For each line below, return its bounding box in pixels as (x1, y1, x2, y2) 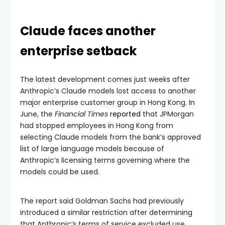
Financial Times (55, 108, 108, 119)
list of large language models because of (20, 143, 164, 154)
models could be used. (20, 166, 99, 177)
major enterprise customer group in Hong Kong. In (20, 97, 195, 107)
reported (110, 108, 141, 119)
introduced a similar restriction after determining (20, 207, 192, 217)
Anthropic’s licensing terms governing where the (20, 155, 190, 165)
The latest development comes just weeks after (20, 74, 190, 84)
